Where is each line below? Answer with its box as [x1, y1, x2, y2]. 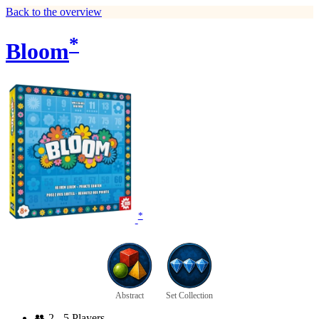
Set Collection [166, 291, 213, 301]
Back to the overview [6, 6, 102, 18]
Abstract [115, 291, 144, 301]
